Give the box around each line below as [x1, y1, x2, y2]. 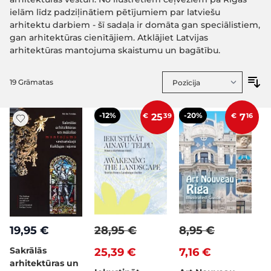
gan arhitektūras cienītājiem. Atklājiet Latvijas [10, 32, 208, 43]
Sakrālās [10, 245, 47, 256]
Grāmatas [16, 77, 53, 87]
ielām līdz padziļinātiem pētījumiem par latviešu [10, 7, 220, 18]
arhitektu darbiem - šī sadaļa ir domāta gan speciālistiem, [10, 19, 260, 30]
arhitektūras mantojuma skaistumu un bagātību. [10, 45, 220, 56]
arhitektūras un [10, 258, 79, 269]
